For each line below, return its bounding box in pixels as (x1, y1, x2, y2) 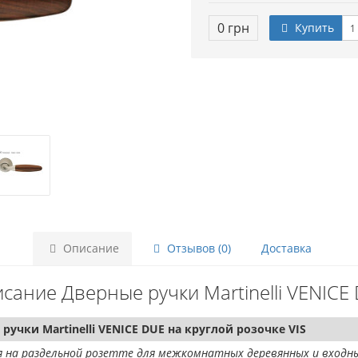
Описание (59, 241, 119, 256)
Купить (292, 20, 334, 35)
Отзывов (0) (163, 241, 231, 256)
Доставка (261, 241, 312, 256)
